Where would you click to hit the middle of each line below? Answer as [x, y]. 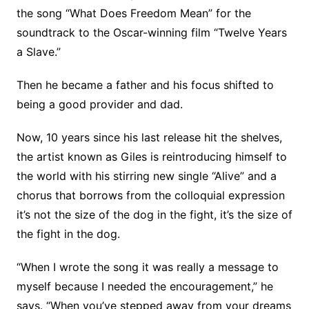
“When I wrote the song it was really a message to [147, 267]
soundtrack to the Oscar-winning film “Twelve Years [151, 33]
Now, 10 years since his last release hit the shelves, [149, 138]
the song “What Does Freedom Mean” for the [133, 13]
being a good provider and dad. [99, 104]
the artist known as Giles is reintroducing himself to [151, 157]
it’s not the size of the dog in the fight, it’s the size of [154, 215]
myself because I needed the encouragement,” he [144, 287]
